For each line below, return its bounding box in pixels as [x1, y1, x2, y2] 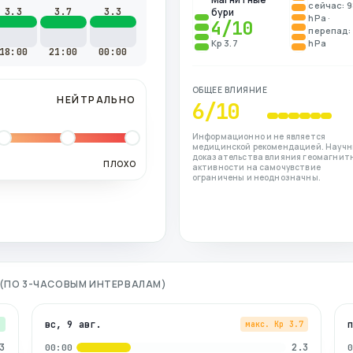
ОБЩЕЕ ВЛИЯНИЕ [191, 84, 268, 95]
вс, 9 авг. [44, 318, 102, 331]
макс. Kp [245, 319, 284, 329]
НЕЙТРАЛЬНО [57, 93, 136, 106]
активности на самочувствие [191, 162, 321, 173]
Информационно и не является [191, 131, 326, 142]
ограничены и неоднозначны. [191, 172, 321, 183]
